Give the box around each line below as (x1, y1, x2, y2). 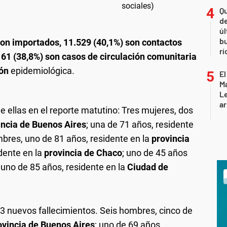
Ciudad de (125, 162, 168, 172)
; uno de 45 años (122, 147, 187, 158)
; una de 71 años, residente (86, 119, 194, 130)
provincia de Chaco (44, 147, 122, 158)
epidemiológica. (11, 65, 74, 76)
